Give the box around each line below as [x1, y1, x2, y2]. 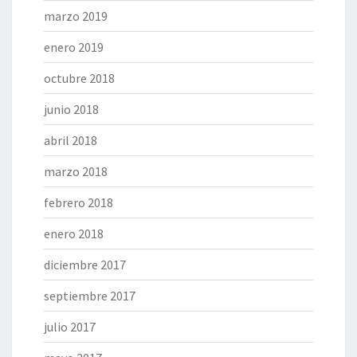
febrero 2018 [44, 194, 113, 211]
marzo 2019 [44, 8, 108, 25]
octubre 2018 [44, 70, 115, 87]
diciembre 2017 [44, 257, 126, 273]
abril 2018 [44, 132, 97, 149]
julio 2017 [44, 319, 96, 335]
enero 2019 [44, 39, 104, 56]
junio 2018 [44, 101, 99, 118]
